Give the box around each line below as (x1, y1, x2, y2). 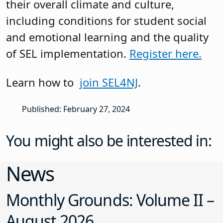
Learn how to (6, 74, 80, 90)
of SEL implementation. (6, 46, 129, 61)
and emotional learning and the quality (6, 29, 209, 45)
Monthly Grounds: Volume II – (6, 189, 215, 211)
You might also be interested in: (6, 130, 212, 151)
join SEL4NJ (80, 74, 138, 90)
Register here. (129, 46, 202, 61)
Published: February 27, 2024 (22, 104, 130, 115)
